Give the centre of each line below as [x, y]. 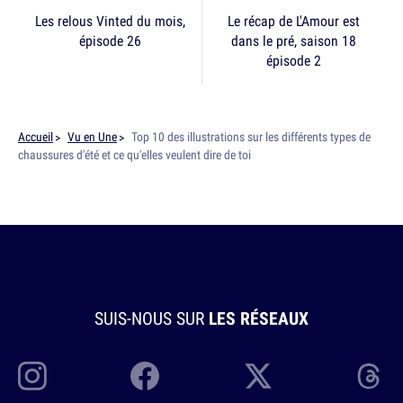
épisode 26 [110, 41]
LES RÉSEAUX [259, 318]
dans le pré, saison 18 [294, 41]
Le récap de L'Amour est [294, 21]
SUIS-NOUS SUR [152, 318]
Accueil [36, 137]
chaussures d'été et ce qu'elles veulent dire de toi [134, 155]
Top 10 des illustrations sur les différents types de [251, 137]
